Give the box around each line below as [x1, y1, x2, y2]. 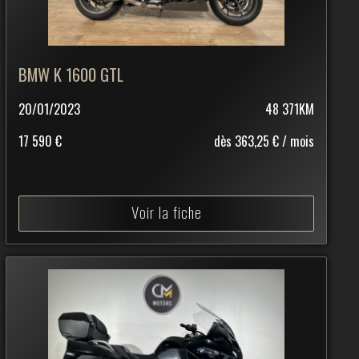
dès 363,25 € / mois [213, 131, 314, 151]
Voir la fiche [131, 200, 202, 224]
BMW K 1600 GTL [18, 61, 123, 87]
